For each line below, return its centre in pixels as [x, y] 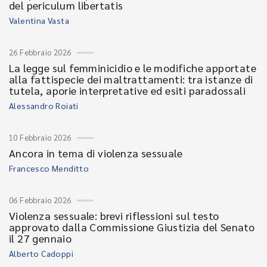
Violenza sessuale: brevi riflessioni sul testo [114, 215]
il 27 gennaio [41, 238]
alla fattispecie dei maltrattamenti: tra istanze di [131, 79]
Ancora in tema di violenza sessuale [96, 153]
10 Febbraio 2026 [40, 137]
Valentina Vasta [39, 20]
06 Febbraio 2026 [40, 200]
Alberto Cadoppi [41, 253]
